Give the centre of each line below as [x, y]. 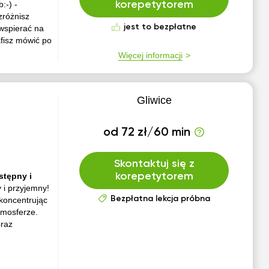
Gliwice [154, 100]
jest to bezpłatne [160, 27]
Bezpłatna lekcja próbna [160, 199]
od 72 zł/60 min [147, 133]
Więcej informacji [150, 55]
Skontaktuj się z [154, 164]
